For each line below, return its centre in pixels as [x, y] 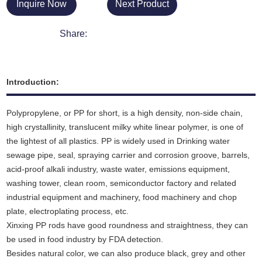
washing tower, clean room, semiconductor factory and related [122, 183]
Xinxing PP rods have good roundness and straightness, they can [127, 225]
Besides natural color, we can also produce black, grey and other [126, 254]
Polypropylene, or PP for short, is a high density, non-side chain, [125, 113]
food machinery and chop [189, 197]
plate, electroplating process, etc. [68, 211]
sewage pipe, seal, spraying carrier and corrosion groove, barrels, [128, 155]
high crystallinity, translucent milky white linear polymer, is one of [125, 127]
